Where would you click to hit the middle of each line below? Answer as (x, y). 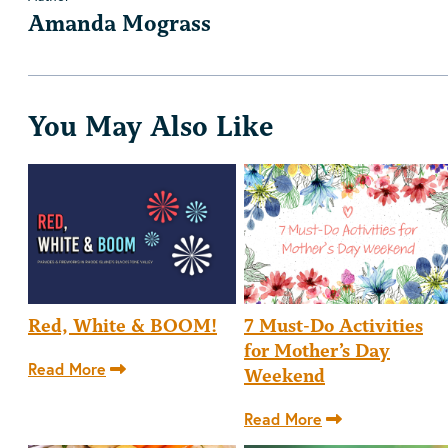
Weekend (284, 375)
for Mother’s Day (317, 350)
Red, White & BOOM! (122, 325)
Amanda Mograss (119, 24)
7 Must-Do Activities (333, 325)
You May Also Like (150, 126)
